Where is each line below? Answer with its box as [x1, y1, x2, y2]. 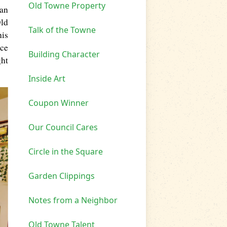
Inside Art [28, 73, 65, 85]
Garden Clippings [28, 170, 95, 182]
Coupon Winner [28, 97, 89, 109]
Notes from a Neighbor [28, 195, 118, 206]
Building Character [28, 49, 100, 60]
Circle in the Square [28, 146, 103, 158]
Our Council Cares [28, 122, 98, 133]
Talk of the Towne [28, 24, 96, 36]
